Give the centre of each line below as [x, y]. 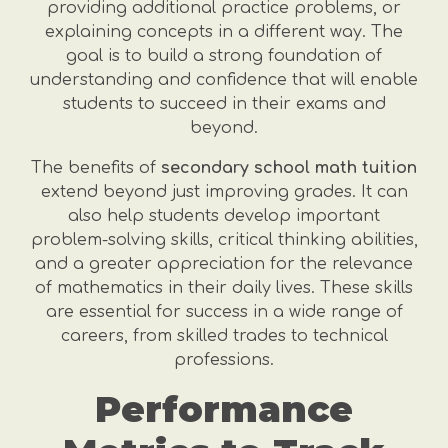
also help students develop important [224, 216]
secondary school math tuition [289, 168]
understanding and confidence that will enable [224, 80]
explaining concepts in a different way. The [224, 32]
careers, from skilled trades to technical [224, 336]
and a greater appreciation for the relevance [224, 264]
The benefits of [96, 168]
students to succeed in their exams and [224, 104]
